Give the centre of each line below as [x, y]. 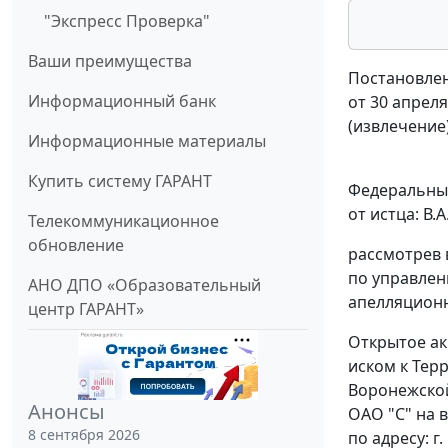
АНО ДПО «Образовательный [144, 284]
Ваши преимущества [110, 60]
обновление [76, 244]
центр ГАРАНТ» [86, 308]
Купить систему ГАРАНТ [120, 180]
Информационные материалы [147, 140]
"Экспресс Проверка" [127, 20]
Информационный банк [122, 100]
